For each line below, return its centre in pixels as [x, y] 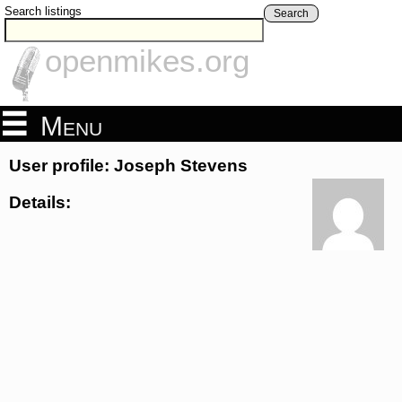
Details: [40, 202]
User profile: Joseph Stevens [128, 166]
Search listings [43, 11]
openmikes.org [147, 61]
